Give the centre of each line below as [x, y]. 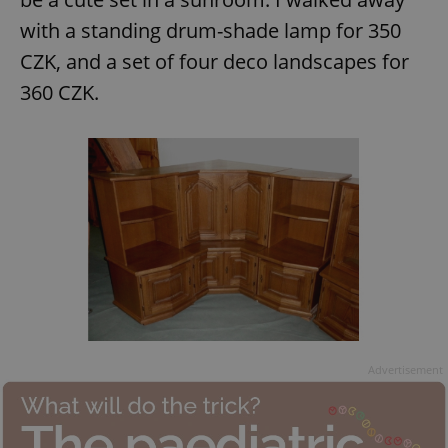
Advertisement [405, 369]
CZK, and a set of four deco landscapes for [214, 61]
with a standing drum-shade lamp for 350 [210, 30]
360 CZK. [59, 92]
